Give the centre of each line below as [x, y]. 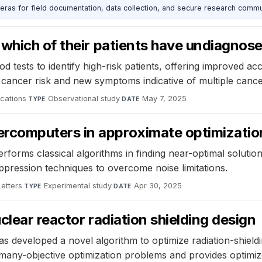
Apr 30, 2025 [158, 185]
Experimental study [78, 185]
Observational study [84, 98]
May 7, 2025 [165, 98]
